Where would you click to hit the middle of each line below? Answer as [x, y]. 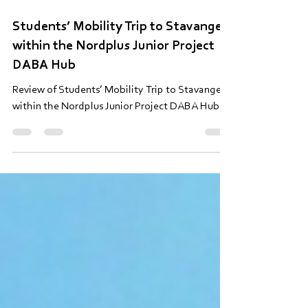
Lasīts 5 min [68, 22]
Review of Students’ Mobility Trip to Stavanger [119, 119]
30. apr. [24, 22]
